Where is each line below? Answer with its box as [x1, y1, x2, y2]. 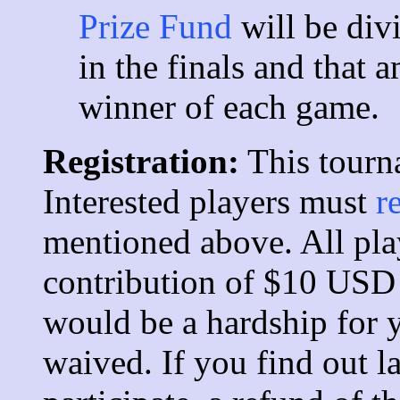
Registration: [43, 141, 239, 180]
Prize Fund [79, 6, 232, 46]
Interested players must [43, 181, 376, 221]
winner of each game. [79, 87, 379, 126]
